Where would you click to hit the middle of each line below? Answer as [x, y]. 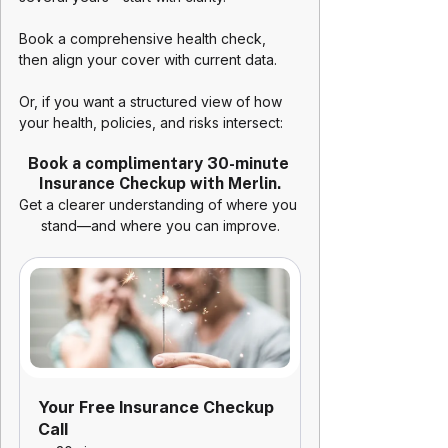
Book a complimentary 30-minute [160, 164]
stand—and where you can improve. [160, 226]
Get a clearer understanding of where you [160, 205]
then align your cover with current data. [150, 60]
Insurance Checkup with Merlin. [160, 184]
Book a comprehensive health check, [144, 39]
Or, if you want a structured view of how [152, 102]
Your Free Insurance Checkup [158, 407]
